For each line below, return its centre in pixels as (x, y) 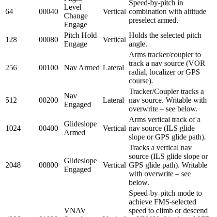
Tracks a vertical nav (160, 147)
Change (76, 15)
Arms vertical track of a (165, 119)
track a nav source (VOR (167, 63)
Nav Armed (82, 67)
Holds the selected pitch (165, 35)
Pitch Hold (80, 35)
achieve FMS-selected (163, 201)
